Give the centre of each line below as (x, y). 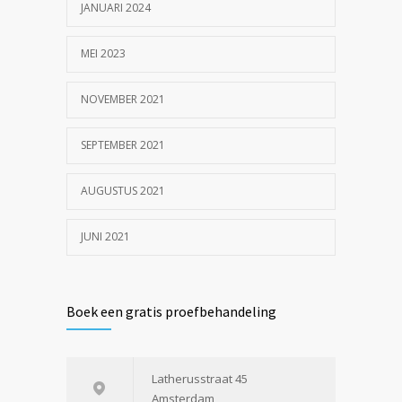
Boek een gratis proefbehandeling (171, 311)
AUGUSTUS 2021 (123, 190)
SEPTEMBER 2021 (123, 144)
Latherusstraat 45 (200, 378)
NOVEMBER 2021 (123, 99)
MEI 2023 (103, 53)
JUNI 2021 (105, 236)
